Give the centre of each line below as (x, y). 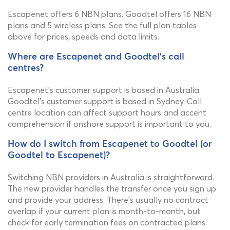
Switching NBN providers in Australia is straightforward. (111, 177)
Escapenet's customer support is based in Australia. (104, 90)
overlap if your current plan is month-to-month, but (104, 211)
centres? (26, 68)
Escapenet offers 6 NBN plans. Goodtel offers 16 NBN (109, 14)
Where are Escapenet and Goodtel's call (96, 57)
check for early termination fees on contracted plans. (107, 222)
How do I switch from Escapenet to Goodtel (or (110, 144)
